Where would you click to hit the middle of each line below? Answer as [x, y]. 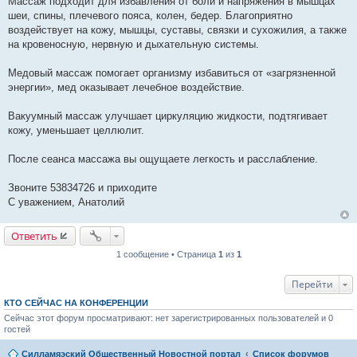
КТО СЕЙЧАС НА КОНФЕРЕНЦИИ [76, 303]
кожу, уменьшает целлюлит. [76, 131]
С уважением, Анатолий [66, 202]
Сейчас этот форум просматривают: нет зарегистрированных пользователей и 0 [169, 318]
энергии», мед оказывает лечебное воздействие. [126, 88]
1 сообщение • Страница [167, 255]
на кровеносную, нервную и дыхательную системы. [133, 45]
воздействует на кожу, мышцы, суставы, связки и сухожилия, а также [177, 30]
